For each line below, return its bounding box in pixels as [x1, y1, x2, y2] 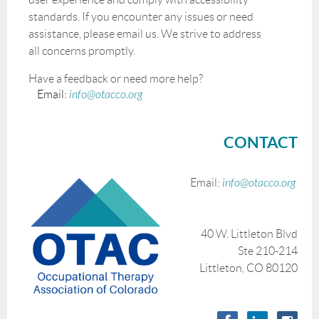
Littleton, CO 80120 [199, 261, 298, 274]
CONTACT [224, 132, 298, 151]
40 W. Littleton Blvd [201, 227, 298, 240]
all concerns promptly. [28, 44, 135, 57]
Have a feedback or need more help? [28, 72, 269, 85]
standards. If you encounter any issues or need [28, 10, 253, 23]
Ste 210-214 [238, 244, 298, 257]
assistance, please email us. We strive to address [28, 27, 261, 40]
